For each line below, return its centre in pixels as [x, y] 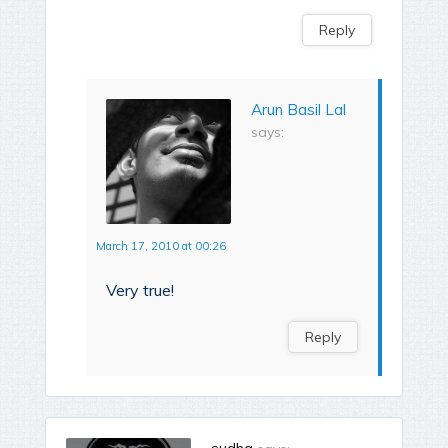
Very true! [140, 290]
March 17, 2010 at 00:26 [161, 246]
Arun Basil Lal [298, 110]
